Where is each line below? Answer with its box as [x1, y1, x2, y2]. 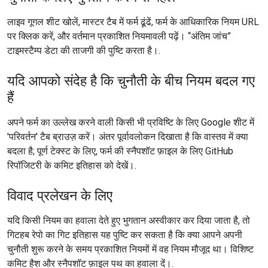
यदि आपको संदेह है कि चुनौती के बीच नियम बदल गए [7, 72, 255, 89]
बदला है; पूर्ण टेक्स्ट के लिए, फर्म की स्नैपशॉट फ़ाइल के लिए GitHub [7, 145, 233, 157]
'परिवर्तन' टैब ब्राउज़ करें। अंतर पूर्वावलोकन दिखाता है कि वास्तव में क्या [7, 131, 248, 142]
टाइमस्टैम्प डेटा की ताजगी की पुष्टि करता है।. [7, 45, 160, 56]
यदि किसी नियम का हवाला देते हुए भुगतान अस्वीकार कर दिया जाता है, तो [7, 215, 250, 226]
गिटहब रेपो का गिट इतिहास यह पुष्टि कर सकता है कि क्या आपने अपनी [7, 229, 242, 240]
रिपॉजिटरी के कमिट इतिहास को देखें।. [7, 160, 136, 171]
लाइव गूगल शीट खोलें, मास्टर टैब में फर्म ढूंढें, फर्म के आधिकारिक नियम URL [7, 16, 259, 28]
